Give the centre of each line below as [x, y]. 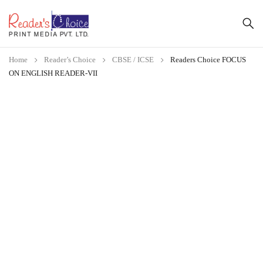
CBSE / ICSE [133, 60]
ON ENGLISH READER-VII [53, 73]
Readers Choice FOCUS [208, 60]
